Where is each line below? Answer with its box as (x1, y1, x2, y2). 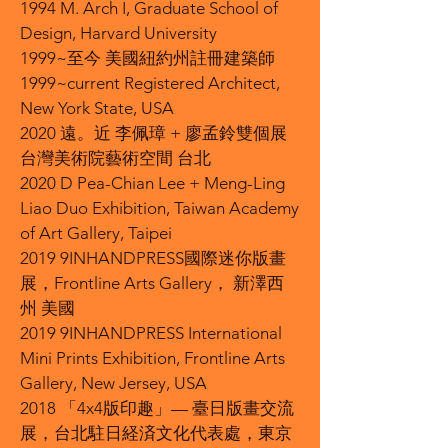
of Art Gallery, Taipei (20, 223, 172, 243)
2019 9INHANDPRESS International (20, 323, 282, 343)
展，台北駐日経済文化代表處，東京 (20, 423, 292, 443)
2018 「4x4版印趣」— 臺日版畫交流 (20, 398, 294, 418)
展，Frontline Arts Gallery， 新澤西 (20, 273, 284, 293)
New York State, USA (20, 98, 174, 118)
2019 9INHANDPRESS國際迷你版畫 (20, 248, 286, 268)
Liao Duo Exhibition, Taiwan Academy (20, 198, 299, 218)
